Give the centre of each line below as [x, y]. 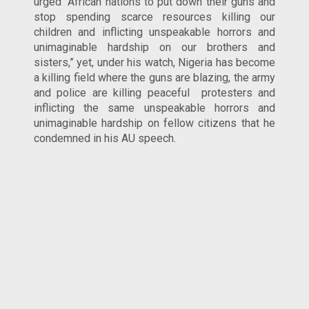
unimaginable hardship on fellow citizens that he [154, 123]
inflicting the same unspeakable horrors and [154, 108]
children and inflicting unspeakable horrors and [154, 32]
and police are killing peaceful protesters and [154, 92]
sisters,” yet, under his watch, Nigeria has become [154, 62]
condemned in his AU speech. [105, 138]
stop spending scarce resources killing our [154, 17]
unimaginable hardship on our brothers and [154, 47]
